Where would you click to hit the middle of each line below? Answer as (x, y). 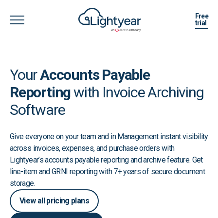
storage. (22, 183)
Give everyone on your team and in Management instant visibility (109, 136)
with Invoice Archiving (137, 92)
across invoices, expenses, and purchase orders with (92, 148)
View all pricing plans (54, 200)
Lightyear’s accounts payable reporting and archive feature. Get (106, 160)
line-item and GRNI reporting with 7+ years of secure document (107, 171)
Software (37, 109)
